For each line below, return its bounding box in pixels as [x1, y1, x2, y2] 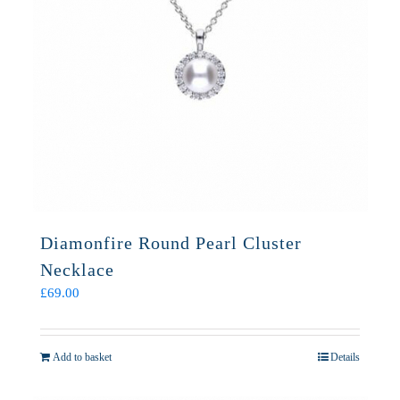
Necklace [40, 260, 114, 279]
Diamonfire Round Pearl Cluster [40, 233, 302, 253]
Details [330, 351, 360, 363]
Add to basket [53, 351, 112, 363]
